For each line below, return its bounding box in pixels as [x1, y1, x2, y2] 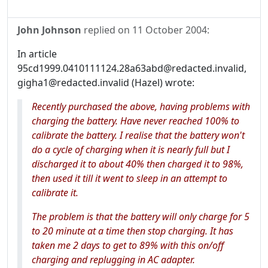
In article [17, 47, 57, 60]
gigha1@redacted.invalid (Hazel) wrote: [17, 76, 194, 89]
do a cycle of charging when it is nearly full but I [32, 143, 230, 156]
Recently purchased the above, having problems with [32, 100, 250, 113]
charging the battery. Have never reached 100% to [32, 114, 239, 127]
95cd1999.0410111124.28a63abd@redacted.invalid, [17, 62, 246, 75]
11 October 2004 [132, 23, 207, 36]
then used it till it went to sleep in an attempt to [32, 172, 227, 185]
